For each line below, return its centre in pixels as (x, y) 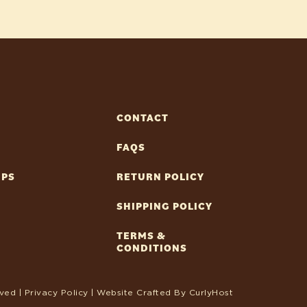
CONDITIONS (152, 248)
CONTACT (143, 118)
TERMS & (142, 236)
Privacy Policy (56, 292)
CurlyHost (211, 292)
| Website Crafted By (138, 292)
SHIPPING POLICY (165, 206)
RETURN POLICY (161, 177)
